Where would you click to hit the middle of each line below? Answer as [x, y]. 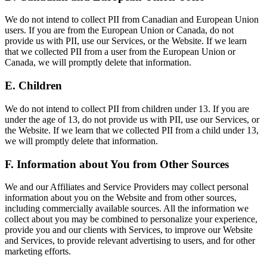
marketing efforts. [38, 252]
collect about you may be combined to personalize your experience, [131, 219]
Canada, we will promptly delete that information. [98, 63]
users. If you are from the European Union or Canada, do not [119, 30]
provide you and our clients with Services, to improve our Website [129, 230]
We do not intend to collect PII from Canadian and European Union [132, 20]
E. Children [33, 86]
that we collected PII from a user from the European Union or [120, 52]
